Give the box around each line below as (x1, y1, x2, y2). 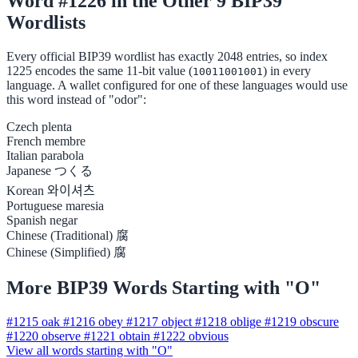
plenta (42, 120, 72, 134)
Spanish (6, 213, 46, 228)
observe (42, 329, 81, 344)
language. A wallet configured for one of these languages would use (6, 78, 348, 93)
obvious (189, 329, 229, 344)
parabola (41, 149, 84, 163)
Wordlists (6, 12, 86, 34)
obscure (300, 315, 339, 329)
